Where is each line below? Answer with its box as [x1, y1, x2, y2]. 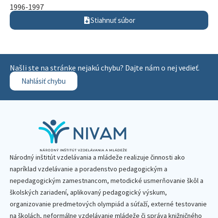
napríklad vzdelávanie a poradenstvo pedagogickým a [10, 164, 167, 173]
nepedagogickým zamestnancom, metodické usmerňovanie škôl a [10, 176, 203, 185]
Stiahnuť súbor [90, 16, 135, 25]
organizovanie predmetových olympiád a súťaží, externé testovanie [10, 200, 207, 208]
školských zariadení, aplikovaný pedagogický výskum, [10, 188, 167, 197]
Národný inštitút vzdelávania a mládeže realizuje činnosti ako [10, 153, 185, 162]
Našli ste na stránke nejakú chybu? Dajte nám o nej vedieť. [10, 63, 200, 73]
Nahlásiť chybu [21, 76, 66, 86]
